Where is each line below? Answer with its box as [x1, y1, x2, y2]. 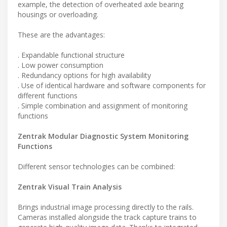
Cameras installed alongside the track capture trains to [18, 212, 197, 222]
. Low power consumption [18, 60, 103, 70]
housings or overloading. [18, 10, 98, 20]
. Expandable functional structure [18, 50, 125, 60]
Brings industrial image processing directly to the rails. [18, 202, 194, 212]
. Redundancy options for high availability [18, 70, 151, 81]
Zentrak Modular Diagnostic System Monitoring [18, 131, 188, 141]
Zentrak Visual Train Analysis [18, 182, 122, 192]
